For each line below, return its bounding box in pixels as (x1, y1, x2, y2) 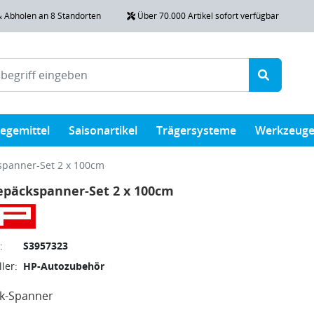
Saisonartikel (68, 122, 137, 138)
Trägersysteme (156, 122, 237, 138)
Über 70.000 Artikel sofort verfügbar (135, 9, 279, 22)
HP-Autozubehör (22, 259, 104, 273)
